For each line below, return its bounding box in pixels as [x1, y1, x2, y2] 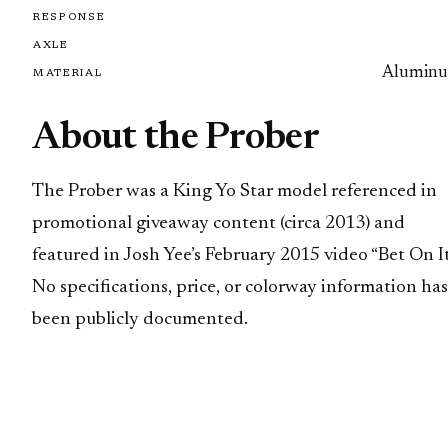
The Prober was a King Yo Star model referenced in [32, 182, 437, 202]
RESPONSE [33, 11, 106, 23]
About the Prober [32, 120, 320, 159]
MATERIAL [33, 67, 103, 79]
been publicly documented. [32, 310, 248, 330]
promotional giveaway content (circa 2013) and [32, 214, 405, 234]
